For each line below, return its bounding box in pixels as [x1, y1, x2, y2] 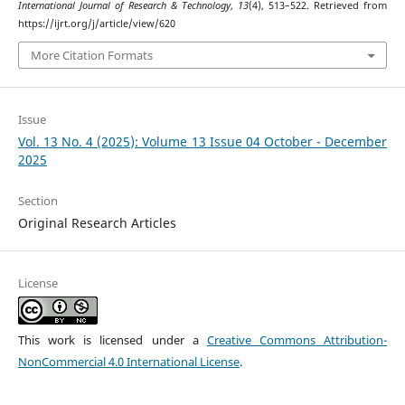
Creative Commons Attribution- [206, 332, 388, 349]
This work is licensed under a [17, 332, 207, 349]
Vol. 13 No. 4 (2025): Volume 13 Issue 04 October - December [17, 133, 388, 151]
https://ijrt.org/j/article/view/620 [17, 16, 175, 30]
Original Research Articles [17, 214, 176, 232]
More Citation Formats [30, 47, 153, 64]
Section [17, 193, 58, 210]
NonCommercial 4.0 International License [17, 353, 240, 371]
